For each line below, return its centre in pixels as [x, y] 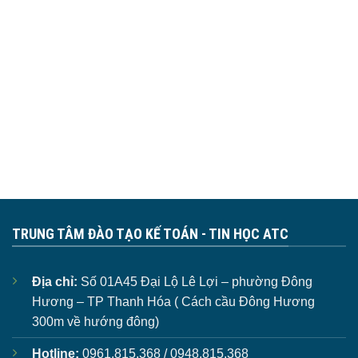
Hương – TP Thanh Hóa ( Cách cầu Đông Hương [173, 301]
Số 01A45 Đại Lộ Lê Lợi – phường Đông [195, 281]
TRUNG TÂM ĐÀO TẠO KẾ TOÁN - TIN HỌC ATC [150, 233]
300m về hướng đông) [95, 321]
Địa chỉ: [55, 281]
